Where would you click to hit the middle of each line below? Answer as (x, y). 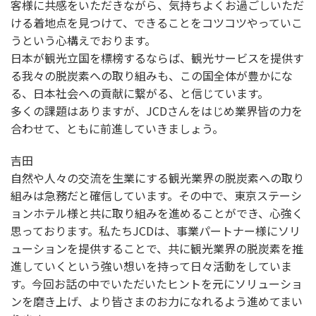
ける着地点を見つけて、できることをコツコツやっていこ (157, 23)
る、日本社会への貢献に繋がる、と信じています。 (140, 93)
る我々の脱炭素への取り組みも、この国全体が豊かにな (152, 76)
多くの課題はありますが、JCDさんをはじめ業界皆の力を (157, 111)
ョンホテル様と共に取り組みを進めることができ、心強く (157, 213)
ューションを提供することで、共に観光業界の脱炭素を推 (157, 249)
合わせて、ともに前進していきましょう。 (117, 129)
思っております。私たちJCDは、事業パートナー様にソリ (156, 231)
